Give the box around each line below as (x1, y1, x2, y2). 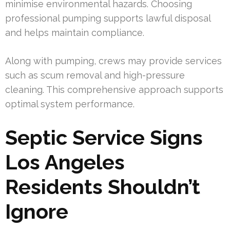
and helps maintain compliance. (5, 27, 144, 38)
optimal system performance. (5, 98, 135, 109)
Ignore (5, 199, 68, 223)
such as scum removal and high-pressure (5, 69, 185, 81)
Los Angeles (5, 149, 125, 174)
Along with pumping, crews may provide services (5, 55, 222, 66)
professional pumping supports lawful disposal (5, 12, 210, 24)
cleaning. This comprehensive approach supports (5, 84, 223, 95)
